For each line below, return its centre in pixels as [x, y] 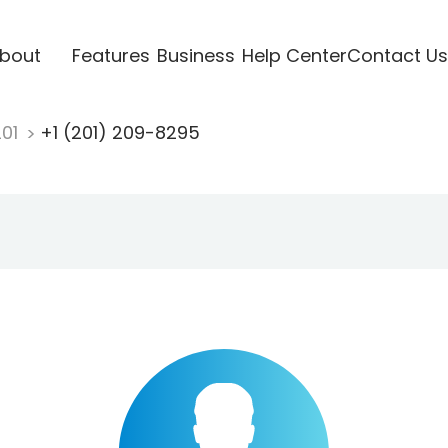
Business [195, 55]
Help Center [294, 55]
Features [110, 55]
